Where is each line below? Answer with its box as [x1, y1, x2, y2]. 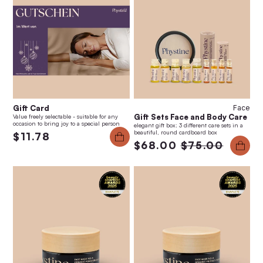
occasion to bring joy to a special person [13, 120, 120, 127]
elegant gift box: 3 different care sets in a [133, 122, 243, 129]
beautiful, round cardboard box [133, 129, 217, 136]
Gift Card [13, 103, 49, 113]
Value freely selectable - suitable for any [13, 113, 118, 120]
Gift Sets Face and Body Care [133, 112, 247, 122]
